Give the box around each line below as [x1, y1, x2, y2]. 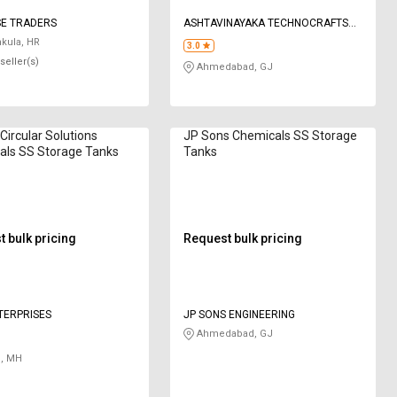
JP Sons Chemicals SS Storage [183, 128, 358, 143]
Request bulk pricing [183, 230, 303, 245]
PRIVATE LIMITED [183, 32, 268, 45]
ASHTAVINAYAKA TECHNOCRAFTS [183, 16, 349, 29]
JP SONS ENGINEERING [183, 307, 296, 321]
